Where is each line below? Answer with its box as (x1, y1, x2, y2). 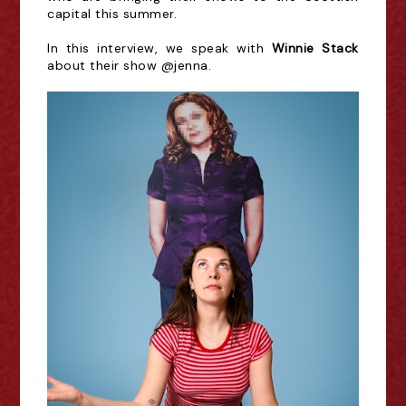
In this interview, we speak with (47, 40, 272, 56)
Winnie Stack (271, 40, 359, 56)
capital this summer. (47, 5, 178, 22)
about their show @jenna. (47, 57, 212, 73)
